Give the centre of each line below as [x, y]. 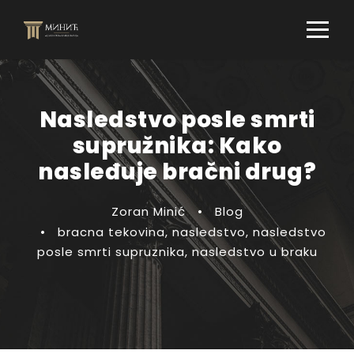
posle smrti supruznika [111, 252]
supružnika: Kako [177, 146]
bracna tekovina [111, 232]
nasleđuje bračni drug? [177, 172]
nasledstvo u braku [254, 252]
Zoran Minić [148, 211]
